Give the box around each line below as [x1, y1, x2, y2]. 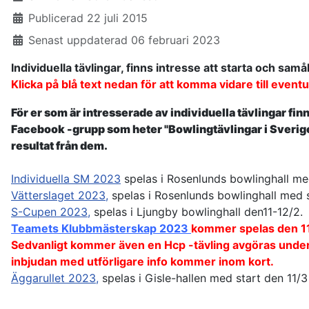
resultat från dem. [11, 139, 108, 153]
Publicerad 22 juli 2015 [28, 11, 148, 26]
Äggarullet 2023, [11, 271, 99, 286]
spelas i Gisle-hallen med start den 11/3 [99, 271, 308, 286]
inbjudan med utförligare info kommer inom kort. [11, 255, 274, 269]
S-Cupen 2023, [11, 205, 90, 219]
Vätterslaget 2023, [11, 188, 108, 203]
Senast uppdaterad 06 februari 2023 [28, 33, 220, 48]
